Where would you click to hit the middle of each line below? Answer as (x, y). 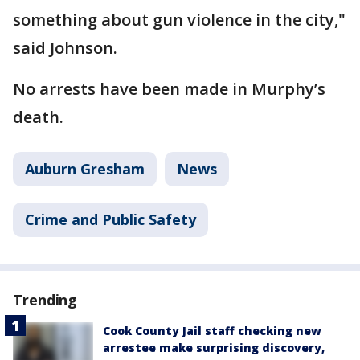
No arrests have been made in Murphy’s (169, 89)
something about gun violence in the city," (179, 20)
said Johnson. (65, 48)
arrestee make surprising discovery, (214, 348)
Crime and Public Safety (110, 219)
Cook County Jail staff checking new (212, 331)
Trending (45, 300)
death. (38, 117)
